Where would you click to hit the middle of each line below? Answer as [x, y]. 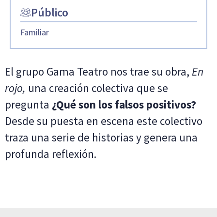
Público [49, 12]
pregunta [28, 105]
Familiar [34, 32]
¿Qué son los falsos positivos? [124, 105]
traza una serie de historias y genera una [101, 138]
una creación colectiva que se [97, 88]
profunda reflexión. [51, 154]
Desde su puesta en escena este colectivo [104, 121]
